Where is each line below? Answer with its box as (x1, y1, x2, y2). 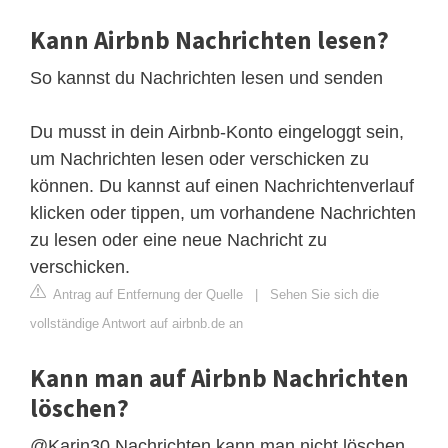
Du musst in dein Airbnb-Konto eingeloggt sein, (30, 122, 404, 143)
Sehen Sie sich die (270, 287, 379, 303)
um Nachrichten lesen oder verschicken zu (30, 149, 369, 170)
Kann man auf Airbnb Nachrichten (30, 362, 409, 395)
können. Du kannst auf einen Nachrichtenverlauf (30, 176, 414, 197)
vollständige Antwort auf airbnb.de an (30, 316, 243, 332)
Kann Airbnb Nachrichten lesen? (30, 24, 389, 57)
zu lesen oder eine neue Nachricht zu (30, 230, 327, 251)
